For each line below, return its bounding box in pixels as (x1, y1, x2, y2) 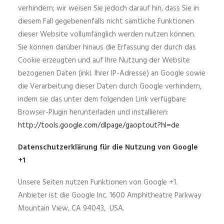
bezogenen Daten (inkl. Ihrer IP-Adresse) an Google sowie (18, 67, 205, 79)
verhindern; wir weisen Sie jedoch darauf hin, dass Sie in (18, 2, 199, 14)
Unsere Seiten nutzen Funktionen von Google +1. (18, 176, 177, 188)
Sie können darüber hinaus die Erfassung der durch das (18, 41, 196, 53)
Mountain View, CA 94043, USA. (18, 202, 124, 214)
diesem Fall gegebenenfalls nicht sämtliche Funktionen (18, 15, 194, 27)
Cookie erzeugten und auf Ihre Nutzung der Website (18, 54, 190, 66)
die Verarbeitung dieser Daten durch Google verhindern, (18, 80, 201, 92)
